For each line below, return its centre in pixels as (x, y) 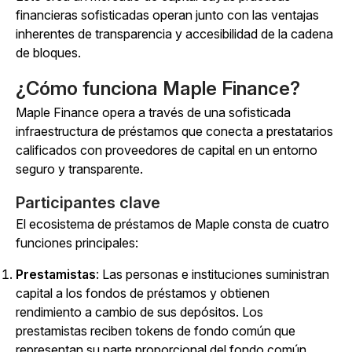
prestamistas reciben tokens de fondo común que (156, 331)
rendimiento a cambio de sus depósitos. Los (139, 312)
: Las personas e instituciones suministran (213, 275)
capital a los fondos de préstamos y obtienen (143, 293)
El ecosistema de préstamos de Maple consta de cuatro (172, 224)
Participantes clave (88, 203)
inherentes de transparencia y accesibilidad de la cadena (174, 34)
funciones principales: (77, 243)
